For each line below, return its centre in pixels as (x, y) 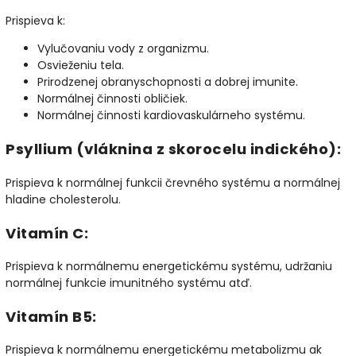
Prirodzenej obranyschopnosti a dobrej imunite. (168, 82)
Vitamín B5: (51, 317)
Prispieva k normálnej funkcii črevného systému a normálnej (173, 182)
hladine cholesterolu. (63, 199)
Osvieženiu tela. (81, 66)
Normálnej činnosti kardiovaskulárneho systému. (171, 116)
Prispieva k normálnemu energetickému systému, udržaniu (169, 266)
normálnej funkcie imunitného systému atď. (129, 282)
